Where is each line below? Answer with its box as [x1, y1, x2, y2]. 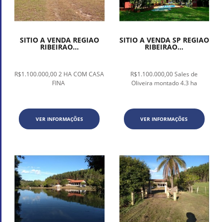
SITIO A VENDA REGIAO [19, 35, 99, 45]
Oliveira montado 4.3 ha [131, 79, 197, 88]
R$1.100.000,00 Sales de [130, 70, 198, 79]
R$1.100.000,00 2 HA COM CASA [14, 70, 105, 79]
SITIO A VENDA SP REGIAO [119, 35, 209, 45]
